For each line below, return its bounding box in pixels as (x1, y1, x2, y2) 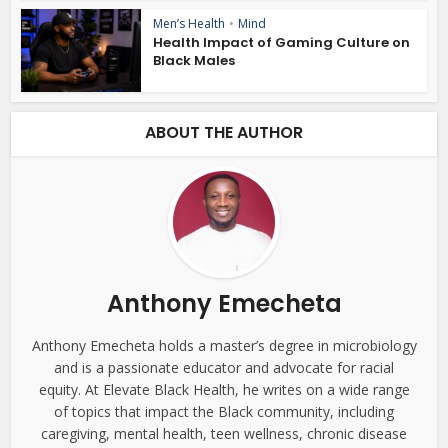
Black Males (153, 51, 236, 71)
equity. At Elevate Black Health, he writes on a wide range (38, 380, 410, 400)
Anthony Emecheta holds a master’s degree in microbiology (31, 336, 417, 356)
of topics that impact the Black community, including (54, 402, 394, 422)
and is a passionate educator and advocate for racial (54, 358, 394, 378)
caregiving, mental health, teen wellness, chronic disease (41, 424, 407, 444)
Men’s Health (153, 15, 226, 33)
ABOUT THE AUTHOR (145, 121, 303, 145)
